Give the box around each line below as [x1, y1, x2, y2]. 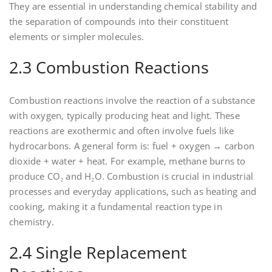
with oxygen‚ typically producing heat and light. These [9, 109, 240, 122]
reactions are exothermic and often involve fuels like [9, 124, 234, 137]
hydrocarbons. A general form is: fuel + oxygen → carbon [9, 140, 255, 152]
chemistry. [9, 216, 54, 228]
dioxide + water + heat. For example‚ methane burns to [9, 155, 246, 168]
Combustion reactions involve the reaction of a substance [9, 94, 256, 107]
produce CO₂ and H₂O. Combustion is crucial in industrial [9, 170, 254, 183]
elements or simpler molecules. [9, 30, 144, 43]
